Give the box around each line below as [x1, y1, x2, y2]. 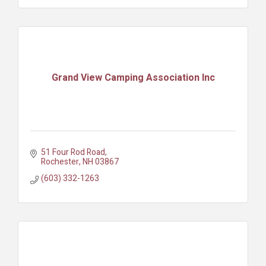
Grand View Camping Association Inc [51, 71, 215, 85]
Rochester [40, 155, 79, 168]
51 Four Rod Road [40, 145, 105, 159]
